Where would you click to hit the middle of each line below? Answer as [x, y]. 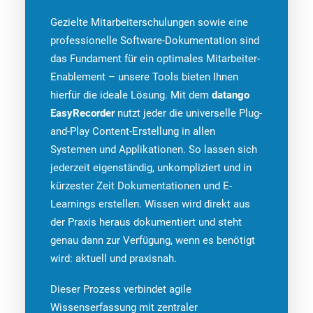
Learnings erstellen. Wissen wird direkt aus [150, 204]
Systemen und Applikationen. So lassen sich [154, 150]
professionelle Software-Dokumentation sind [155, 41]
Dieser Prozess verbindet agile [121, 289]
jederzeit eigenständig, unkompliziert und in [151, 168]
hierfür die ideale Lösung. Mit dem [131, 95]
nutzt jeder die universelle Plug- [188, 113]
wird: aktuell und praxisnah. [114, 259]
